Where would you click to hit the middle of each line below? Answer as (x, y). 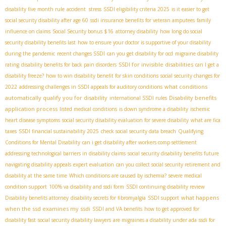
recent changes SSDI (81, 54)
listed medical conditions (88, 109)
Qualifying (191, 131)
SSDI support (163, 198)
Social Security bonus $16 (83, 32)
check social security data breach (138, 131)
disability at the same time (36, 176)
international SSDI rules (138, 98)
